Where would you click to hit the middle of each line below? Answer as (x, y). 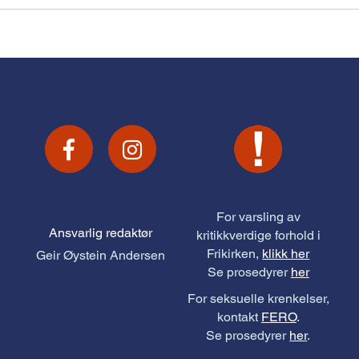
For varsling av (258, 217)
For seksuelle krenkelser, (258, 299)
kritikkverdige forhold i (258, 236)
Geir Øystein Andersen (101, 256)
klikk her (286, 254)
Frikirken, (235, 254)
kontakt (239, 317)
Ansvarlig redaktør (101, 233)
